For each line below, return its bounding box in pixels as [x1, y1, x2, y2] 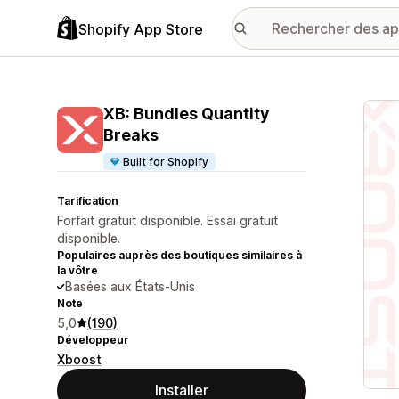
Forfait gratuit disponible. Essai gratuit [57, 213, 278, 228]
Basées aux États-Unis [65, 279, 195, 294]
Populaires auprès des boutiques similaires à [57, 248, 302, 262]
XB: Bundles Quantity [103, 104, 269, 123]
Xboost [57, 352, 102, 367]
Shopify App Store [78, 20, 203, 38]
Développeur [57, 333, 129, 346]
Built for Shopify [123, 155, 209, 168]
